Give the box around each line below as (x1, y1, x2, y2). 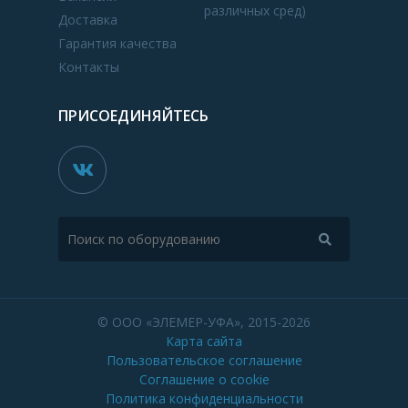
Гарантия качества (58, 35, 177, 52)
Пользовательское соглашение (106, 352, 302, 369)
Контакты (58, 58, 119, 76)
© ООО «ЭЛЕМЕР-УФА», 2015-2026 (97, 313, 311, 331)
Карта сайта (166, 332, 242, 350)
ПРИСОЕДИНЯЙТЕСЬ (58, 106, 209, 126)
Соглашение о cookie (138, 371, 270, 388)
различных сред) (204, 2, 306, 19)
